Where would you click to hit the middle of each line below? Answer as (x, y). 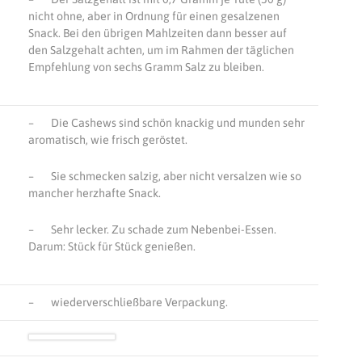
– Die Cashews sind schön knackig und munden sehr (166, 122)
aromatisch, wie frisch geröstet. (107, 139)
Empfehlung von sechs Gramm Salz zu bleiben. (146, 67)
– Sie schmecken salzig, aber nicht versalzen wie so (164, 176)
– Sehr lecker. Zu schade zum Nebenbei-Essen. (152, 230)
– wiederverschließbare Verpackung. (128, 302)
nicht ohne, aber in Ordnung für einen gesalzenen (154, 17)
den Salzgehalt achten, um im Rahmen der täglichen (161, 51)
